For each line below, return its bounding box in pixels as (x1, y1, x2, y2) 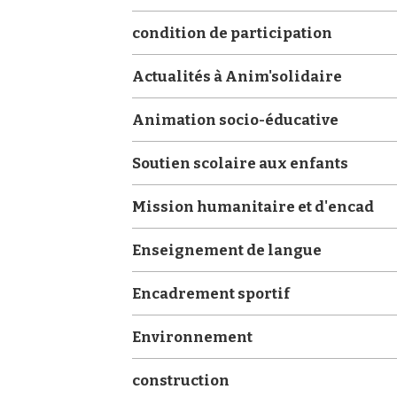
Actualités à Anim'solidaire (132, 66, 343, 85)
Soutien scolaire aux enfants (132, 153, 349, 172)
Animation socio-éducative (132, 110, 339, 128)
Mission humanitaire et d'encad (132, 197, 375, 215)
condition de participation (132, 23, 333, 42)
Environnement (132, 327, 253, 346)
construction (132, 370, 230, 389)
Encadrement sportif (132, 284, 291, 302)
